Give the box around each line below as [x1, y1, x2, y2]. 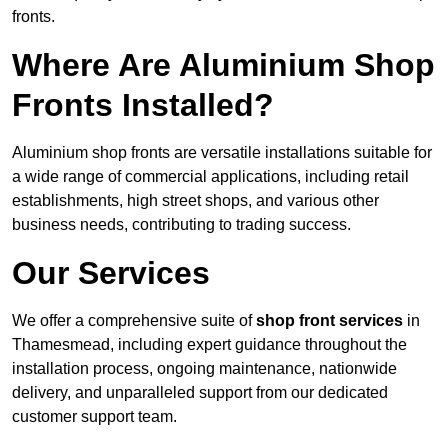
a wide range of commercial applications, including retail [12, 168, 409, 186]
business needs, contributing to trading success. [12, 216, 351, 234]
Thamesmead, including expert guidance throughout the [12, 336, 407, 354]
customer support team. [12, 408, 177, 426]
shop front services [256, 312, 403, 330]
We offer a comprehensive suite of [12, 312, 256, 330]
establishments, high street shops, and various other [12, 192, 379, 210]
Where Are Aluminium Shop [12, 47, 435, 84]
